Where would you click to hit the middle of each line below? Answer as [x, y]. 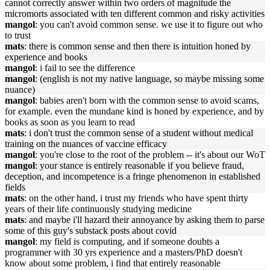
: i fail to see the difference [85, 68]
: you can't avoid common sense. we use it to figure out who [149, 24]
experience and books [46, 57]
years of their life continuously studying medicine [98, 209]
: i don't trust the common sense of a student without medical [139, 133]
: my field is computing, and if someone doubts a [127, 241]
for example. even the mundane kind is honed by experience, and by [134, 111]
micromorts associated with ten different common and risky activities [135, 14]
